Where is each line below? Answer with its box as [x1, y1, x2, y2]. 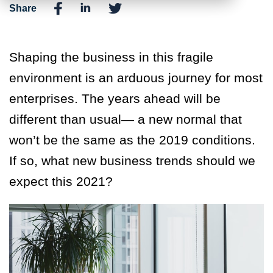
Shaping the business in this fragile [9, 50, 213, 65]
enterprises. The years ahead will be [9, 91, 221, 106]
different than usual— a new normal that [9, 112, 242, 127]
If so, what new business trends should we [9, 154, 255, 168]
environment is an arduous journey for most [9, 71, 263, 85]
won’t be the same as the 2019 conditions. [9, 133, 255, 147]
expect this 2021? [9, 174, 120, 189]
